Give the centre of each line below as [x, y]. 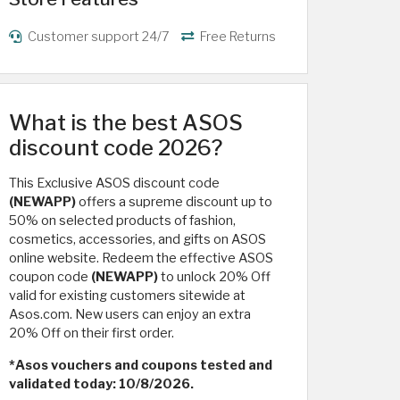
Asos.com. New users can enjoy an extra [130, 314]
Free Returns [237, 37]
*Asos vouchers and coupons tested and [141, 365]
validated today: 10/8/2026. [101, 384]
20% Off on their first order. [92, 333]
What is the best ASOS [126, 123]
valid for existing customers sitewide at [127, 296]
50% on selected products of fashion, [122, 221]
